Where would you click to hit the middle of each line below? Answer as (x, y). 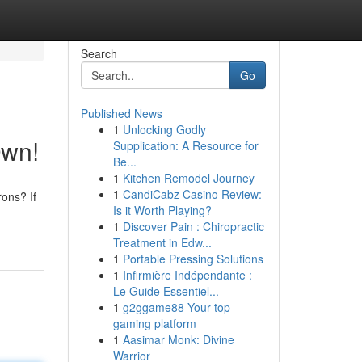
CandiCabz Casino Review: (192, 194)
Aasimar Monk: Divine (178, 339)
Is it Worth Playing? (162, 210)
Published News (121, 113)
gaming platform (154, 323)
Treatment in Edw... (162, 242)
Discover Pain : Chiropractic (193, 226)
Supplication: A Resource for (185, 145)
